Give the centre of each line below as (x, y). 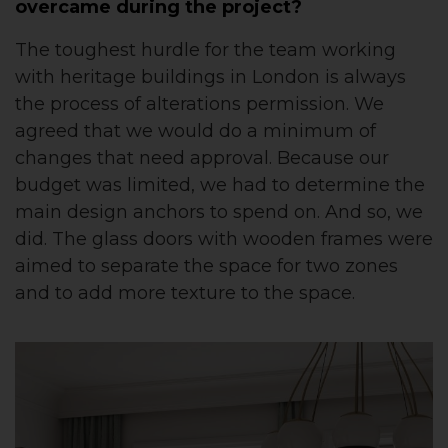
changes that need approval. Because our (202, 158)
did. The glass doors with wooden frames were (224, 239)
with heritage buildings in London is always (210, 77)
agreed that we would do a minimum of (195, 131)
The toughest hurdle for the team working (205, 50)
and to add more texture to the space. (185, 293)
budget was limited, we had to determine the (220, 185)
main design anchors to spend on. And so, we (219, 212)
